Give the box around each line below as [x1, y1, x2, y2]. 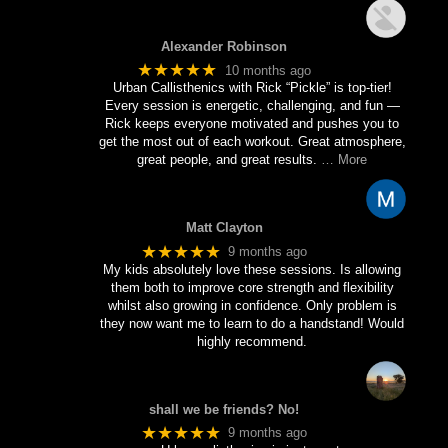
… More [321, 152, 367, 168]
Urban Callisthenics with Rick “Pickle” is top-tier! [112, 80, 392, 96]
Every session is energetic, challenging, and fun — [104, 98, 400, 114]
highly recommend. [197, 333, 307, 349]
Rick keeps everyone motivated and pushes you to [105, 116, 399, 132]
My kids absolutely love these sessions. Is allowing [103, 261, 401, 277]
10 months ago [224, 62, 311, 78]
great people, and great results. [137, 152, 317, 168]
